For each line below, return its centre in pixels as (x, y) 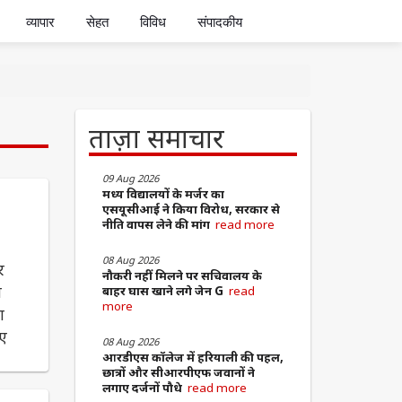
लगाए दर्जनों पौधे (144, 388)
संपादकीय (219, 22)
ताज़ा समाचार (156, 138)
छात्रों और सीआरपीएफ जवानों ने (178, 373)
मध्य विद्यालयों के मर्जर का (163, 194)
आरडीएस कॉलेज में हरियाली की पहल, (192, 358)
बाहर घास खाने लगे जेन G (165, 291)
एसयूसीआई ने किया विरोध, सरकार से (191, 210)
